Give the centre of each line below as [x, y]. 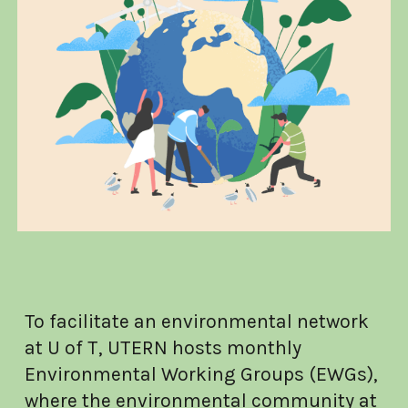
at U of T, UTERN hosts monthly [163, 347]
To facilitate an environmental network [197, 321]
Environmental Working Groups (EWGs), [202, 373]
